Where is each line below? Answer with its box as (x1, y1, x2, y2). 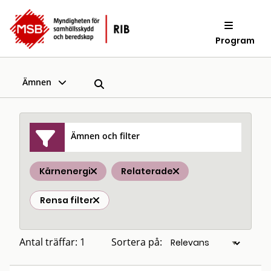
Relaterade (121, 165, 173, 177)
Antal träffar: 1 (19, 235, 85, 249)
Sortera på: (111, 235, 162, 249)
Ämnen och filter (71, 129, 140, 142)
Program (215, 34, 255, 47)
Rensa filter (40, 194, 93, 206)
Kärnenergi (39, 165, 91, 177)
